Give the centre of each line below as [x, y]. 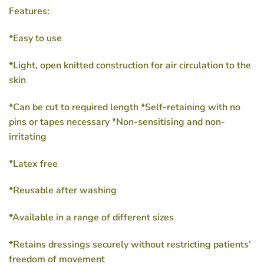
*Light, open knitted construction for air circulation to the [130, 65]
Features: [29, 11]
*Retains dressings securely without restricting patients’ [130, 244]
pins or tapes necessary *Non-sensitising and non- [117, 122]
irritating [28, 136]
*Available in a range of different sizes [91, 218]
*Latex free [33, 164]
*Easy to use [35, 39]
